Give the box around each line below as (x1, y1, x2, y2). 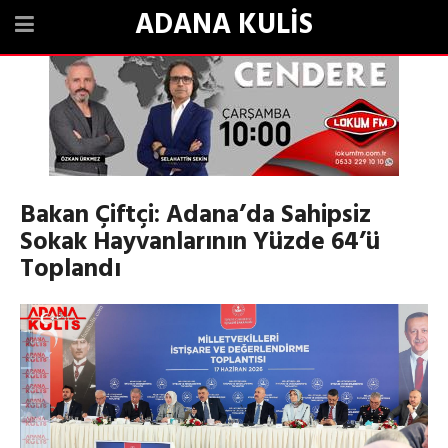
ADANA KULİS (135, 3, 313, 48)
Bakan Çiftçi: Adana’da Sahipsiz (20, 196, 371, 236)
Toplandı (20, 250, 121, 290)
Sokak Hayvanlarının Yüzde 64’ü (20, 223, 380, 263)
